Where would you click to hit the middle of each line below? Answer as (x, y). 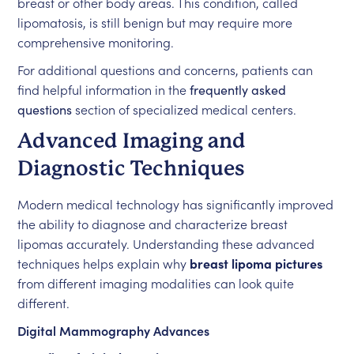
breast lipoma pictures (256, 263)
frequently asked (238, 89)
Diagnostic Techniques (132, 168)
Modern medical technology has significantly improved (176, 204)
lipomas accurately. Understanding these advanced (166, 243)
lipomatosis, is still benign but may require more (155, 22)
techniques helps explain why (104, 263)
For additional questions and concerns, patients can (166, 70)
